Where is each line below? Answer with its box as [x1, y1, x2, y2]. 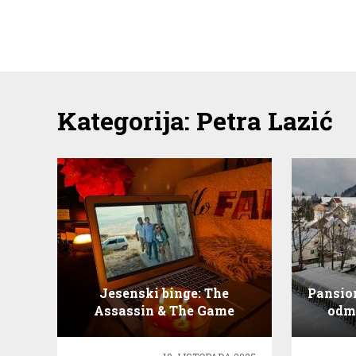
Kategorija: [57, 103, 196, 137]
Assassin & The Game [94, 301, 235, 319]
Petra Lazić [196, 103, 333, 137]
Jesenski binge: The [99, 284, 230, 301]
